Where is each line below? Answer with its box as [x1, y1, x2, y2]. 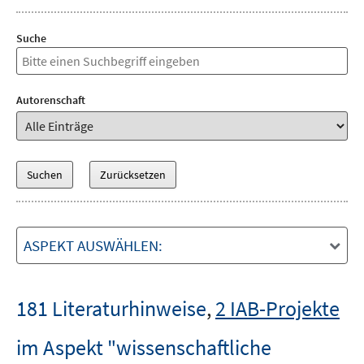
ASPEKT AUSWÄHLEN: [24, 236, 162, 255]
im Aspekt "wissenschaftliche [16, 334, 271, 361]
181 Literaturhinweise [16, 295, 206, 322]
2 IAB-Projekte [215, 295, 340, 322]
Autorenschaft [16, 93, 85, 107]
